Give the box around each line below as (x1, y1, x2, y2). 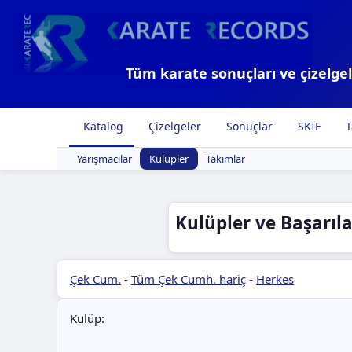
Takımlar (206, 152, 245, 166)
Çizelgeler (145, 119, 201, 134)
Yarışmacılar (77, 152, 132, 166)
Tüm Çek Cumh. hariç (131, 271, 246, 287)
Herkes (256, 271, 294, 287)
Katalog (80, 119, 123, 134)
